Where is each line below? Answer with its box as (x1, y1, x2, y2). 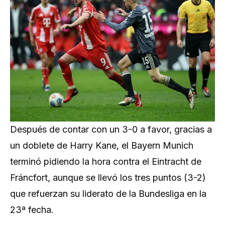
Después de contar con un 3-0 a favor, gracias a (10, 124, 212, 135)
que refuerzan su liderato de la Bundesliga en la (10, 188, 206, 199)
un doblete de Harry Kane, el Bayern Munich (10, 140, 193, 151)
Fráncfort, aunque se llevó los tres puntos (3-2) (10, 172, 206, 183)
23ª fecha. (10, 204, 54, 215)
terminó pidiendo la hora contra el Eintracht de (10, 156, 201, 167)
